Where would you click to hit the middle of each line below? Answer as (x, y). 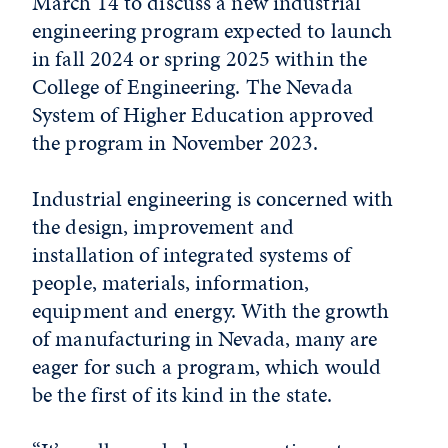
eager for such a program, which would (207, 366)
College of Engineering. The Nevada (192, 86)
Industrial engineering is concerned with (213, 198)
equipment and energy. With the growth (211, 310)
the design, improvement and (163, 226)
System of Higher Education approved (203, 114)
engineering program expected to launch (212, 30)
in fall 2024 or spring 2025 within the (200, 58)
